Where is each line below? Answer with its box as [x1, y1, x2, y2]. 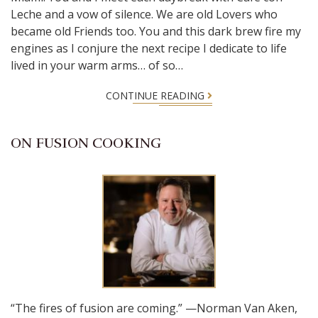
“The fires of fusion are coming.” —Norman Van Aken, [11, 300, 297, 316]
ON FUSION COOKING [11, 134, 161, 152]
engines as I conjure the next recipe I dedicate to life [11, 40, 287, 56]
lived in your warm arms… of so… [11, 57, 183, 73]
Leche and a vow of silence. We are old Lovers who [11, 6, 278, 22]
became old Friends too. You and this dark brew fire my [11, 23, 301, 39]
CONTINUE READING [106, 89, 207, 102]
